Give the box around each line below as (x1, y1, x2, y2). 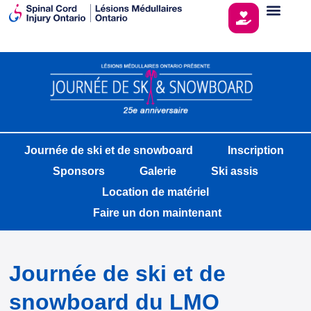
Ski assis (211, 165, 258, 178)
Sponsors (53, 165, 105, 178)
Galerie (140, 165, 176, 178)
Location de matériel (102, 186, 209, 199)
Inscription (227, 144, 284, 157)
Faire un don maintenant (93, 207, 221, 219)
